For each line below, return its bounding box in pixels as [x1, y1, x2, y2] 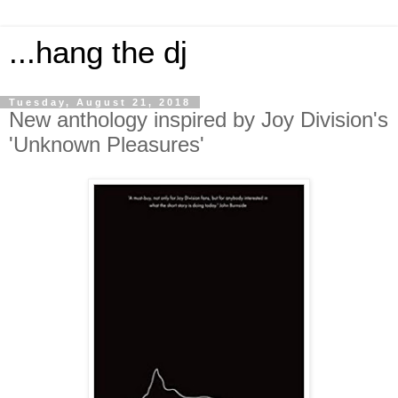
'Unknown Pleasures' [9, 132, 204, 156]
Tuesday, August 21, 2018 [9, 97, 191, 107]
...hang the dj [9, 36, 187, 69]
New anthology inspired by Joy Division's [9, 107, 388, 131]
